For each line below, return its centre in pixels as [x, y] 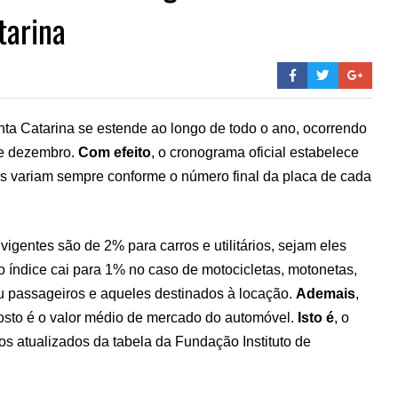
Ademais [326, 293]
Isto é [316, 317]
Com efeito [115, 152]
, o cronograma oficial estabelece [255, 152]
